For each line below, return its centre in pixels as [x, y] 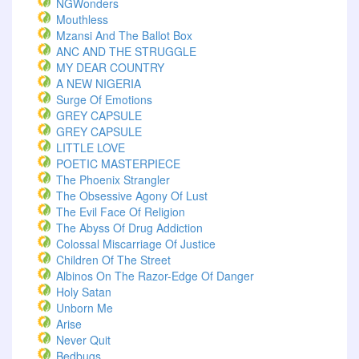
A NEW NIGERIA [99, 83]
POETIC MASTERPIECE [118, 163]
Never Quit [83, 340]
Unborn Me [85, 308]
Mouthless [82, 19]
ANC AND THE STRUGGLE [126, 51]
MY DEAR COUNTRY [110, 67]
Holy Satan [84, 292]
